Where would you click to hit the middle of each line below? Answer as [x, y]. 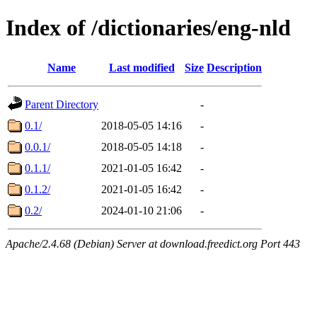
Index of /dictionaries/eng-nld [148, 28]
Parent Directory [62, 104]
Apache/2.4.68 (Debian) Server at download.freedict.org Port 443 [153, 243]
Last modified [142, 67]
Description [234, 67]
